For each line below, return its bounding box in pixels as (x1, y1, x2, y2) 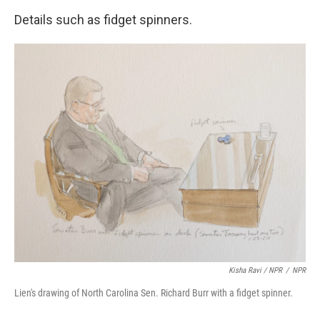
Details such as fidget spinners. (14, 12, 192, 27)
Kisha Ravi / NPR (229, 266, 282, 275)
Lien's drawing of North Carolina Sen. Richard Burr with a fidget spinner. (14, 287, 293, 299)
